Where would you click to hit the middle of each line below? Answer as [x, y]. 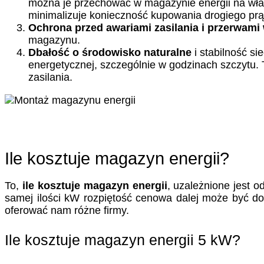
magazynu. [54, 40]
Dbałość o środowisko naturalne [110, 52]
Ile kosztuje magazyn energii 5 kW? [123, 240]
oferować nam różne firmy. [67, 211]
